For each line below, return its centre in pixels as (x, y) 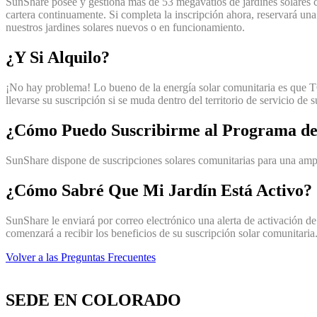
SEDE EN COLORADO (93, 300)
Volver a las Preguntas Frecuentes (81, 257)
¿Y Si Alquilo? (58, 58)
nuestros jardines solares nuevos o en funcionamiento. (125, 28)
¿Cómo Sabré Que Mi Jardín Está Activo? (159, 190)
